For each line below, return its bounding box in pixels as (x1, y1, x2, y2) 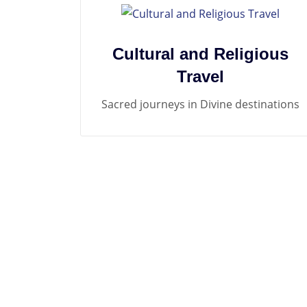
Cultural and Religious (112, 44, 288, 63)
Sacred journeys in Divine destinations (101, 96, 299, 112)
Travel (176, 66, 224, 86)
